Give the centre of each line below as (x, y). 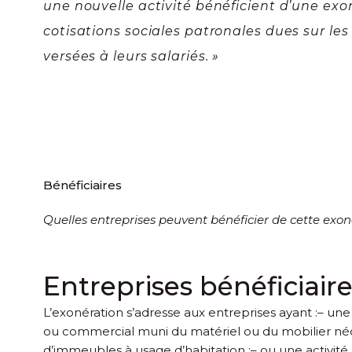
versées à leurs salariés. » (132, 56)
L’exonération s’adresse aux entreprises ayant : (180, 313)
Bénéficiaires (82, 185)
